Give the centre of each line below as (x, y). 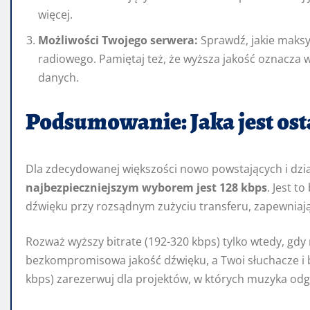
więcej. (55, 15)
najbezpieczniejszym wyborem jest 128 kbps (146, 188)
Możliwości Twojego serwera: (118, 40)
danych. (58, 78)
